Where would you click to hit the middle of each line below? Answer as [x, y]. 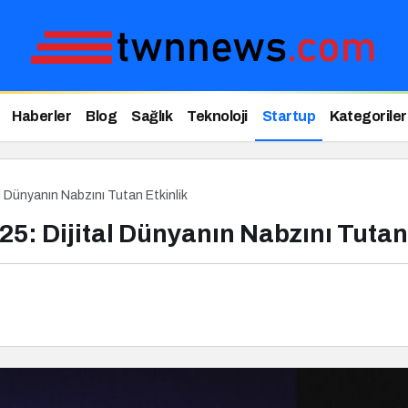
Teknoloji [217, 116]
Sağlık [152, 116]
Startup [288, 116]
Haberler [41, 116]
